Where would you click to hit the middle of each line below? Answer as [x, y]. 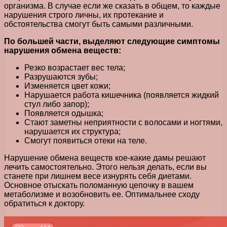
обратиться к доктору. [44, 203]
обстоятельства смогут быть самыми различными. [99, 24]
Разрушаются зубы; [61, 77]
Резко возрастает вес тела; [75, 67]
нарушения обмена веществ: [63, 50]
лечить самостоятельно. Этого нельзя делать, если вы [105, 167]
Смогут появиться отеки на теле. [86, 140]
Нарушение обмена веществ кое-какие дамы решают [105, 158]
